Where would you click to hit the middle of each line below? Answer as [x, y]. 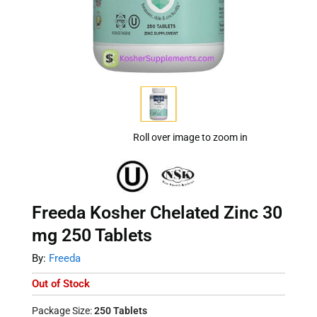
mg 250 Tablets [92, 236]
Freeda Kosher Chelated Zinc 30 [157, 213]
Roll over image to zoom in [190, 138]
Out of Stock [61, 284]
